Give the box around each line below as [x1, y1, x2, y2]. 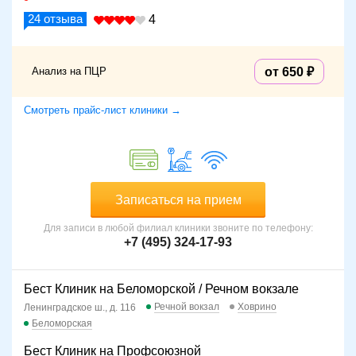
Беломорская [32, 318, 92, 330]
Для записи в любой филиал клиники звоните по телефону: [43, 222, 313, 234]
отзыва [41, 12, 83, 26]
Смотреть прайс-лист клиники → [24, 104, 181, 117]
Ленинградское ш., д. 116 [24, 302, 136, 314]
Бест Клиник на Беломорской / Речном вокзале [24, 282, 299, 296]
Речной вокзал [154, 301, 219, 313]
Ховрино [238, 301, 277, 313]
